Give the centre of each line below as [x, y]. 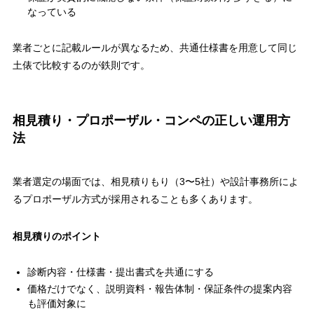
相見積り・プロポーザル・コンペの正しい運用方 [151, 121]
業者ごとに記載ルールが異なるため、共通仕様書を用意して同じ [155, 47]
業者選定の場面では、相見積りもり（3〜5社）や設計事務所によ [155, 181]
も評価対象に [56, 304]
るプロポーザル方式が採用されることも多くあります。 [135, 199]
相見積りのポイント [56, 236]
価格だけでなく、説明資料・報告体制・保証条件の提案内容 [159, 289]
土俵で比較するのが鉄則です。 [81, 65]
